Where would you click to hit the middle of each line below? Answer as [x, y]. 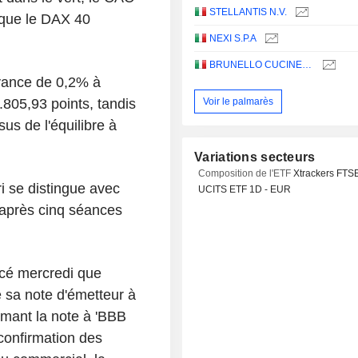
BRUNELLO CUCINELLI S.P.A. [307, 65]
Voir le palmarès [239, 101]
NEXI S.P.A [233, 39]
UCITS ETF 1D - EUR [245, 190]
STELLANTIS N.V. [249, 12]
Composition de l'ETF [246, 174]
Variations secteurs [255, 157]
